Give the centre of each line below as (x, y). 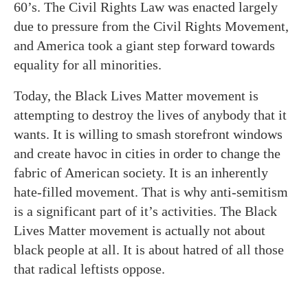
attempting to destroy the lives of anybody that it (150, 114)
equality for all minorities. (88, 64)
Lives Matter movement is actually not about (140, 230)
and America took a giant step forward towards (144, 45)
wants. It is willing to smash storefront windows (148, 134)
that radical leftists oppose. (89, 268)
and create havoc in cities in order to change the (147, 153)
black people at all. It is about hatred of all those (149, 249)
